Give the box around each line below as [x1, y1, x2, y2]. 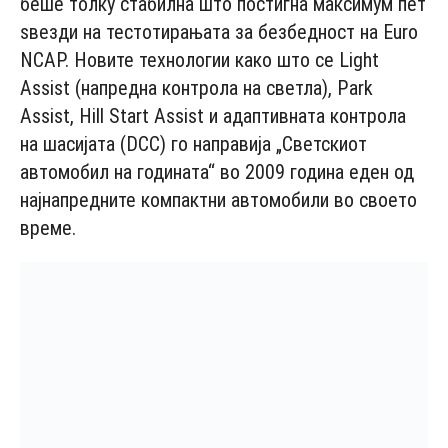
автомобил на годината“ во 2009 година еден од [20, 159, 414, 184]
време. [20, 215, 76, 240]
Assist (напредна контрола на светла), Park [20, 75, 373, 100]
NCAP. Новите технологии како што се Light [20, 47, 379, 72]
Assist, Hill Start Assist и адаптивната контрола [20, 103, 406, 128]
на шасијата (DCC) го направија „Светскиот [20, 131, 367, 156]
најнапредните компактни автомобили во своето [20, 187, 417, 212]
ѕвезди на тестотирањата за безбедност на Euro [20, 19, 418, 44]
